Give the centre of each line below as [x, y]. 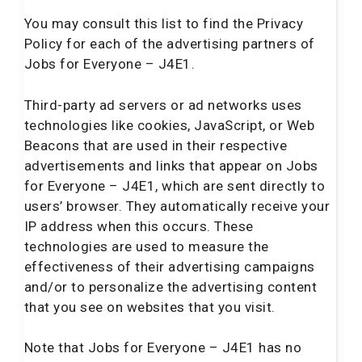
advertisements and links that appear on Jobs [171, 165]
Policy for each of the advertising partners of [170, 44]
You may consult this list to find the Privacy [164, 23]
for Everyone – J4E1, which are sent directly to [175, 185]
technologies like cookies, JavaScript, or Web [170, 125]
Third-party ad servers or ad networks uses [163, 105]
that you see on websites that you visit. [150, 307]
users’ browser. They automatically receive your [177, 206]
